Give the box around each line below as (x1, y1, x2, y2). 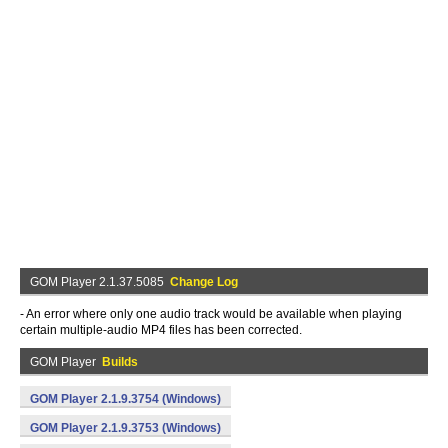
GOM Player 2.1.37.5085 (30, 275, 170, 289)
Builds (102, 355, 138, 369)
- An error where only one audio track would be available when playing (20, 307, 402, 321)
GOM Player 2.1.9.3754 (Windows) (30, 392, 221, 406)
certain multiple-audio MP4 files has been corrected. (20, 323, 302, 337)
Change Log (170, 275, 238, 289)
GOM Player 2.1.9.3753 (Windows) (30, 421, 221, 435)
